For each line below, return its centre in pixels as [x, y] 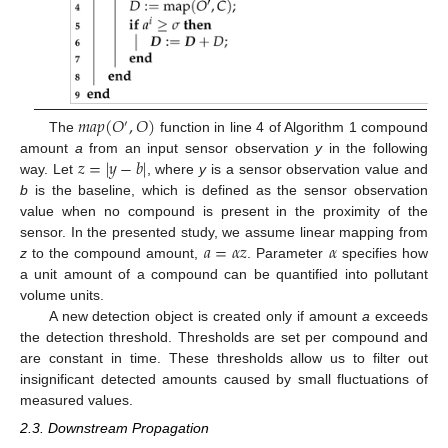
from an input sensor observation [199, 148]
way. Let [49, 169]
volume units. [62, 295]
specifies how [382, 253]
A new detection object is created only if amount [205, 316]
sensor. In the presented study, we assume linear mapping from [224, 232]
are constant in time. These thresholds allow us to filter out [224, 358]
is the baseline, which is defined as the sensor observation [228, 190]
